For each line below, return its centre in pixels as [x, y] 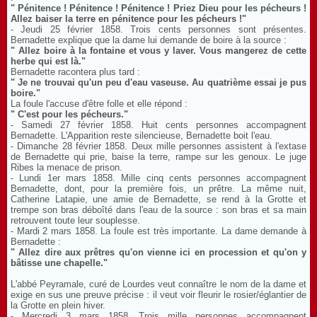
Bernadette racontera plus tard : [75, 72]
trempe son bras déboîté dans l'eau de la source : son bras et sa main [158, 210]
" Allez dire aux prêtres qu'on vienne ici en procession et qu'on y [158, 252]
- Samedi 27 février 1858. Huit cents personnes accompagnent [158, 125]
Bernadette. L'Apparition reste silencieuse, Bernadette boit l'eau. [142, 136]
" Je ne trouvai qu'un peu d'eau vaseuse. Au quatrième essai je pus [158, 82]
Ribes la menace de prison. [67, 167]
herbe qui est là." [48, 61]
